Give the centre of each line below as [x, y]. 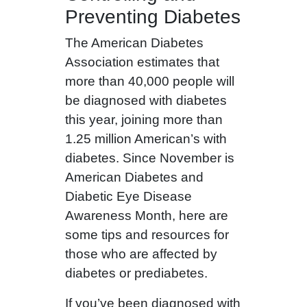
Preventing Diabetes [152, 17]
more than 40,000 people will [149, 82]
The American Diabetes [134, 43]
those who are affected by [141, 254]
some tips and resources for [147, 235]
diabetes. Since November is [149, 158]
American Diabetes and [134, 177]
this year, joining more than [144, 120]
